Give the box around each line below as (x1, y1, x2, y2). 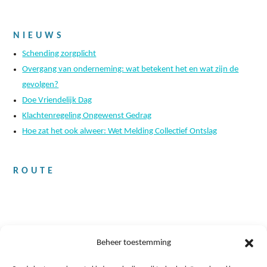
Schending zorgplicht (22, 49, 97, 59)
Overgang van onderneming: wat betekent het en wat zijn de (22, 65, 239, 74)
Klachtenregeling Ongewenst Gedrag (22, 111, 152, 121)
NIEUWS (13, 31, 65, 41)
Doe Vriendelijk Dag (22, 96, 92, 105)
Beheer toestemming (96, 238, 171, 247)
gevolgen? (22, 80, 59, 90)
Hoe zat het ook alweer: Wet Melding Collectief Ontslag (22, 127, 218, 136)
